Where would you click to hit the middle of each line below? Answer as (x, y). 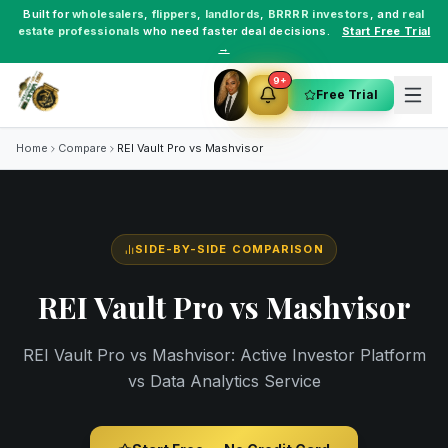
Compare (82, 148)
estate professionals (79, 31)
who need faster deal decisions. (235, 31)
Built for (48, 14)
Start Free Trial (386, 31)
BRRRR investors (318, 14)
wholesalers (108, 14)
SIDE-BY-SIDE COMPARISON (229, 249)
